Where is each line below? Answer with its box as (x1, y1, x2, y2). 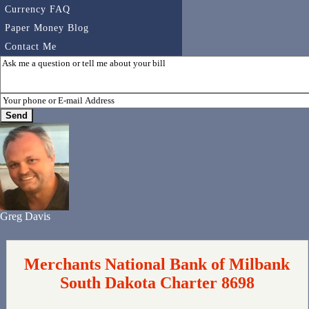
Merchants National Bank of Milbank (24, 255, 290, 274)
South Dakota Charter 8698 (59, 274, 255, 292)
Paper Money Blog (5, 22, 89, 34)
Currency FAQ (5, 3, 70, 15)
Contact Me (5, 41, 57, 52)
